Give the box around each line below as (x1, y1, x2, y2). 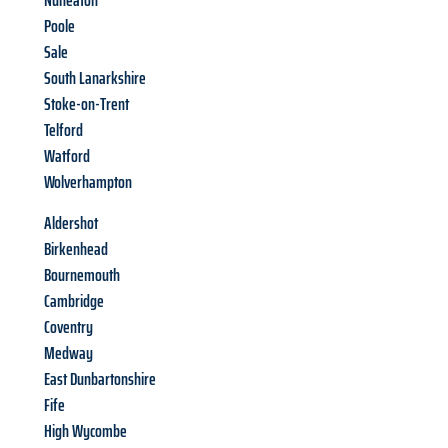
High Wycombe (44, 417, 127, 446)
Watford (44, 142, 90, 171)
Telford (44, 116, 83, 145)
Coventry (44, 313, 93, 342)
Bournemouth (44, 261, 120, 290)
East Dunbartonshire (44, 365, 156, 394)
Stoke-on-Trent (44, 90, 129, 119)
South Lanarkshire (44, 64, 146, 93)
